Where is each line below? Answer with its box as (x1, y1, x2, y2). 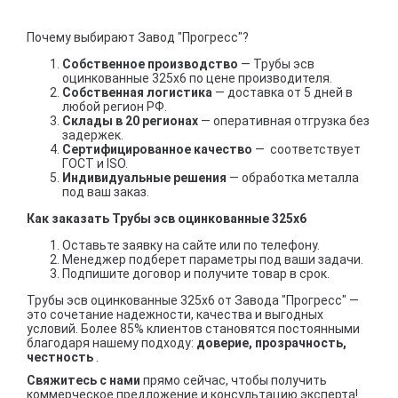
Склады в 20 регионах (62, 114, 201, 129)
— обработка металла (229, 171, 359, 186)
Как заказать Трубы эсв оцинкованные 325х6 (27, 211, 306, 227)
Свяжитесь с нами (27, 372, 143, 387)
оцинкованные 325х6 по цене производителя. (62, 71, 332, 86)
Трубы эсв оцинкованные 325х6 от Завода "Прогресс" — (27, 293, 359, 308)
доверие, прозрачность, (196, 336, 346, 351)
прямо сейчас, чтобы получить (143, 372, 327, 387)
